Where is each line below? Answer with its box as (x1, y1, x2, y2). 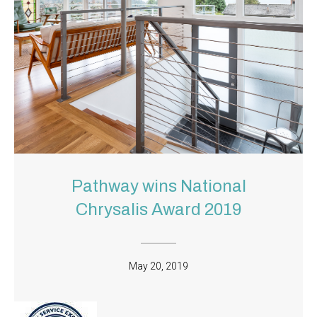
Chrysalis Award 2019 (76, 200, 241, 219)
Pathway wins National (71, 177, 246, 196)
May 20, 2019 (129, 260, 188, 272)
